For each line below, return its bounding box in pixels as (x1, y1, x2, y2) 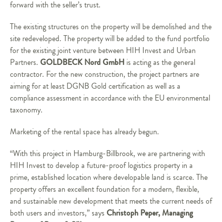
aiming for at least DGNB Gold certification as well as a (10, 81, 180, 92)
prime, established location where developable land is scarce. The (10, 172, 208, 183)
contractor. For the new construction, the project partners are (10, 69, 199, 80)
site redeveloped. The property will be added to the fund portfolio (10, 33, 210, 44)
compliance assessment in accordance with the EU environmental (10, 93, 210, 104)
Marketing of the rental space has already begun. (10, 126, 159, 137)
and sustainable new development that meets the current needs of (10, 196, 212, 207)
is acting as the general (124, 57, 195, 68)
